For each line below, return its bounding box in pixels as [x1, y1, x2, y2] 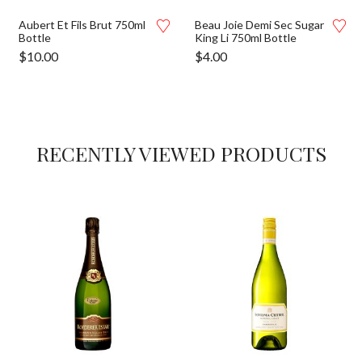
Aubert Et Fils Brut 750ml [19, 18, 145, 32]
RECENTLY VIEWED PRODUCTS [36, 140, 326, 166]
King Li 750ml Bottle [195, 31, 297, 44]
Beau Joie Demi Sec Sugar [195, 18, 324, 32]
